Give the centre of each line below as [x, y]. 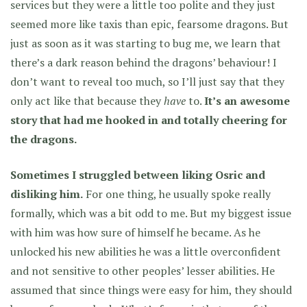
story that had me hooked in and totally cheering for [149, 120]
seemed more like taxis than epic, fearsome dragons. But [149, 24]
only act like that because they [87, 101]
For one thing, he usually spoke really [177, 194]
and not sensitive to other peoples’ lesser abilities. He [143, 271]
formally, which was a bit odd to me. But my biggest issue [151, 213]
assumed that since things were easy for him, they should [151, 290]
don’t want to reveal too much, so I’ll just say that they [147, 82]
